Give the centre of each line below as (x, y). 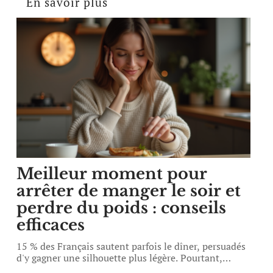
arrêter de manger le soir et (129, 191)
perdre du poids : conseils (122, 208)
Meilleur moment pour (112, 174)
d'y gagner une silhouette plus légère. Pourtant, (120, 258)
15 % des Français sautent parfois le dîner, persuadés (131, 246)
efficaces (51, 225)
